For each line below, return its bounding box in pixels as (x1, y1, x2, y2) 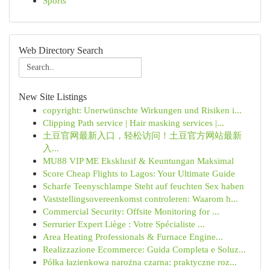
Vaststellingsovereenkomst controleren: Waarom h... (43, 193, 238, 204)
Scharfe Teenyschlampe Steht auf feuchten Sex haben (43, 181, 244, 191)
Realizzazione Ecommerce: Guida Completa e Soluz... (43, 244, 246, 254)
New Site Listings (19, 92, 87, 102)
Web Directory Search (19, 45, 103, 55)
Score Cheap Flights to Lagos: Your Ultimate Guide (43, 168, 235, 178)
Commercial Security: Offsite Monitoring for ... (43, 206, 219, 216)
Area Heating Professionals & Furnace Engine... (43, 231, 223, 242)
